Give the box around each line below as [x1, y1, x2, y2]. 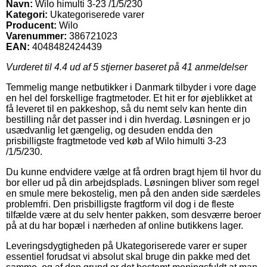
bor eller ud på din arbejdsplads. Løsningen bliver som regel [6, 177, 259, 188]
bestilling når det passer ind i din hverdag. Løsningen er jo [6, 114, 250, 125]
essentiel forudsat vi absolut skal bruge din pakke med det [6, 251, 250, 262]
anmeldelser [193, 61, 247, 72]
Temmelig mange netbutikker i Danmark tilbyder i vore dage [6, 82, 256, 92]
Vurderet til [6, 61, 54, 72]
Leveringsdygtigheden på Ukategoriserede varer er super [6, 240, 247, 251]
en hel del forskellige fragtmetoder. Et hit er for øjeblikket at [6, 92, 252, 103]
